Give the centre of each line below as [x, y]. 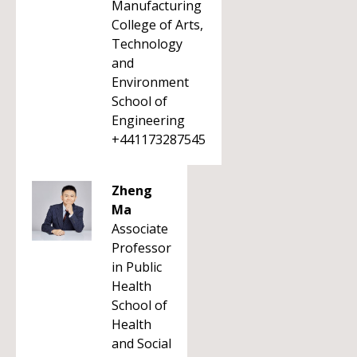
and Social [141, 343]
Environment [150, 82]
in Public [137, 267]
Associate [140, 229]
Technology [147, 44]
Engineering [148, 120]
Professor [141, 248]
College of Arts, [157, 25]
